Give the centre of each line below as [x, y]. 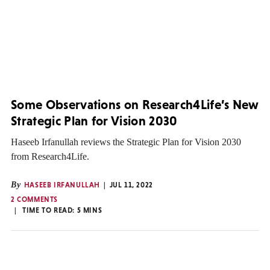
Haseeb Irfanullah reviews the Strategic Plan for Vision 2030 [126, 142]
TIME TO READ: [50, 211]
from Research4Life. [50, 157]
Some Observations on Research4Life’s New [135, 104]
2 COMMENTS [34, 200]
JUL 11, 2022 [131, 185]
